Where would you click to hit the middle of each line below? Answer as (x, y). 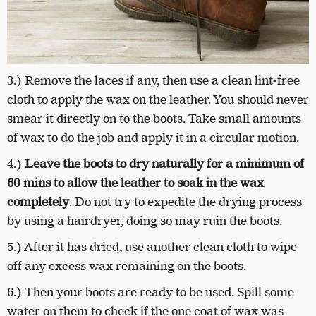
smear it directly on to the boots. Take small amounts (154, 118)
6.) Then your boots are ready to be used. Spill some (151, 292)
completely (38, 201)
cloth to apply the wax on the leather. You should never (158, 99)
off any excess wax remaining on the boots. (127, 266)
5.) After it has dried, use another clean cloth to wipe (152, 247)
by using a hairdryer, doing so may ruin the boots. (146, 220)
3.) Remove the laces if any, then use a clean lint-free (153, 80)
